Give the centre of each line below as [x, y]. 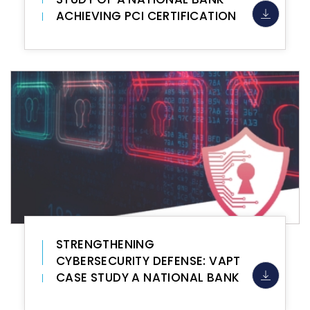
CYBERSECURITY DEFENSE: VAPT [148, 261]
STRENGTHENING [106, 244]
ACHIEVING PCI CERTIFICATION [146, 16]
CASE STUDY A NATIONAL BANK [148, 277]
